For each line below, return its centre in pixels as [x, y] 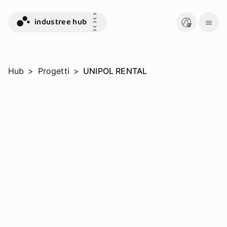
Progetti [53, 71]
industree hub [61, 22]
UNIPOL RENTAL [115, 71]
